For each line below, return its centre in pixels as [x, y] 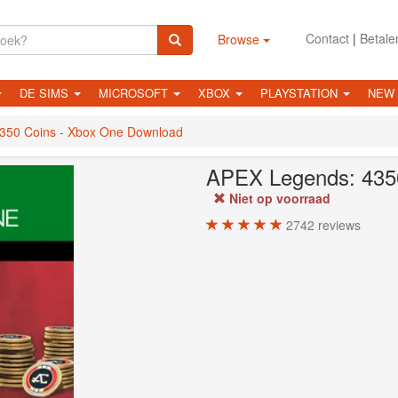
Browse [240, 39]
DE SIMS [46, 92]
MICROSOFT [135, 92]
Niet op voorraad [278, 198]
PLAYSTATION [301, 92]
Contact [327, 38]
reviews [338, 224]
